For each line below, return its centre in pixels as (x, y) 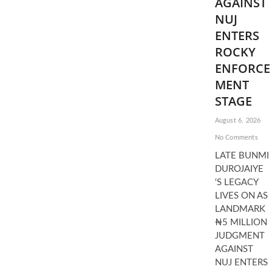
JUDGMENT (240, 236)
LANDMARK (240, 209)
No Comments (236, 138)
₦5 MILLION (241, 223)
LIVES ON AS (241, 196)
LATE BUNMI (242, 156)
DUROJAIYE (239, 169)
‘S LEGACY (236, 182)
